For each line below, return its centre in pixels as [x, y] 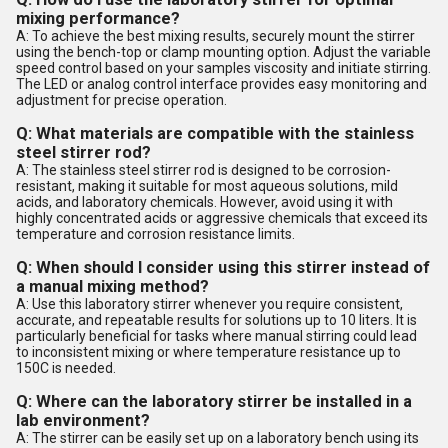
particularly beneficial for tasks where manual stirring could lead [216, 335]
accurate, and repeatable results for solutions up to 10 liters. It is [216, 319]
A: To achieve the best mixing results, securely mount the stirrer [215, 35]
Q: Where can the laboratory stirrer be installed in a [214, 401]
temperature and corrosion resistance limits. [155, 233]
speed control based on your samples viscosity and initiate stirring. [223, 67]
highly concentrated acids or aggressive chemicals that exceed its [222, 217]
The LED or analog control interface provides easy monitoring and [221, 83]
